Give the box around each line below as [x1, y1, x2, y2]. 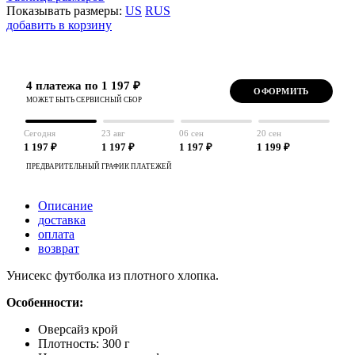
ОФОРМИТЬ [254, 86, 309, 96]
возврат [38, 241, 79, 255]
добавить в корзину [6, 17, 112, 32]
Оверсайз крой [38, 322, 118, 336]
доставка [38, 212, 86, 227]
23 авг [101, 128, 125, 138]
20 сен [257, 128, 281, 138]
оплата [38, 227, 74, 241]
